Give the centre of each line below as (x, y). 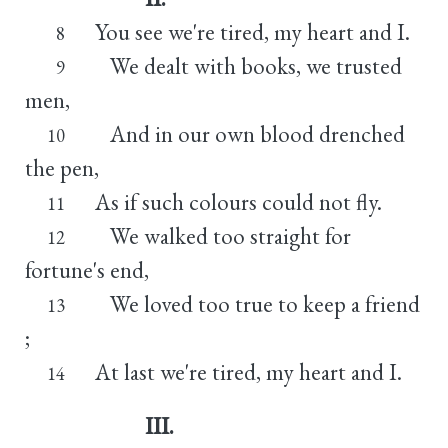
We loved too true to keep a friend (257, 303)
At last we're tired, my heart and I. (248, 371)
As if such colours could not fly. (238, 201)
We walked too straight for (222, 235)
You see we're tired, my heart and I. (252, 31)
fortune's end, (87, 269)
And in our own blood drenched (249, 133)
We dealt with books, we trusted (248, 65)
